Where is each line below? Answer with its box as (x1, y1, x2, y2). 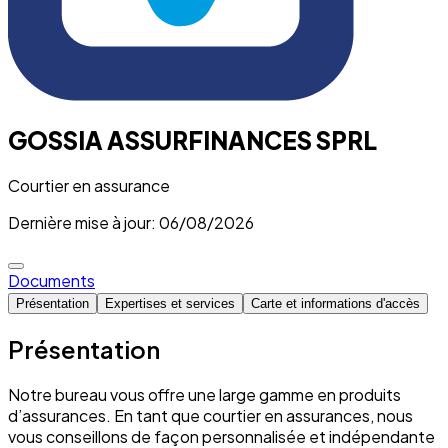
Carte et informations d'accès (251, 295, 420, 311)
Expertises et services (105, 295, 235, 311)
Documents (8, 269, 95, 291)
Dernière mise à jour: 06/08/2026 (8, 211, 254, 233)
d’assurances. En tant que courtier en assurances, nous (8, 404, 413, 426)
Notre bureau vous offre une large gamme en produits (8, 383, 401, 405)
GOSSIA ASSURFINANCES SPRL (8, 124, 377, 155)
